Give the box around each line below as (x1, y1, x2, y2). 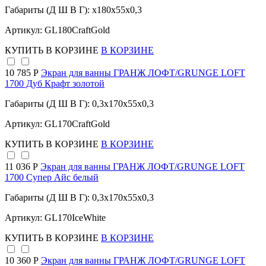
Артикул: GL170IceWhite (5, 213, 106, 223)
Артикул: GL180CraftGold (5, 25, 110, 36)
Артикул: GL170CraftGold (5, 119, 110, 129)
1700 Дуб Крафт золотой (5, 78, 104, 89)
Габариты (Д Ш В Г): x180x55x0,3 (5, 5, 142, 15)
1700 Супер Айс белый (5, 172, 99, 183)
